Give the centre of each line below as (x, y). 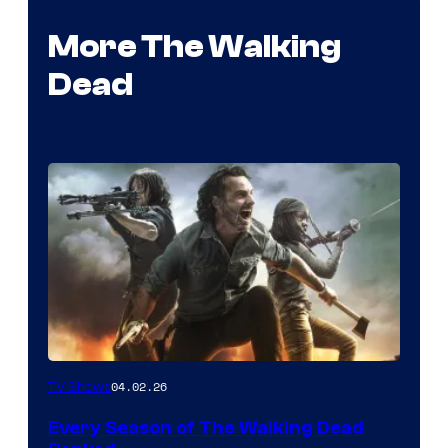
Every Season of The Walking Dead (206, 427)
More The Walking (194, 47)
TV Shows (79, 386)
